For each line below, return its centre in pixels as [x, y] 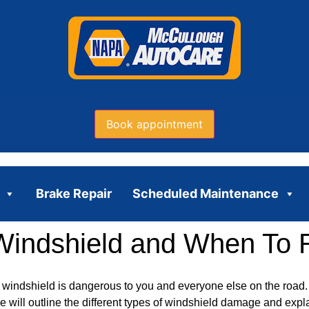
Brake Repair [73, 193]
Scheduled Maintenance [205, 193]
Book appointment [154, 124]
